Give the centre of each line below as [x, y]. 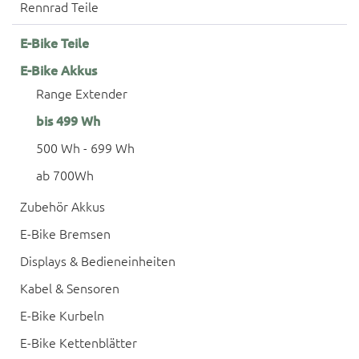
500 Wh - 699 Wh [85, 147]
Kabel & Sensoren [70, 288]
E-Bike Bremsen [65, 233]
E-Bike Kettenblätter [79, 342]
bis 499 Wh [68, 120]
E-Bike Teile [54, 42]
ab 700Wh [65, 175]
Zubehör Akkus [63, 206]
